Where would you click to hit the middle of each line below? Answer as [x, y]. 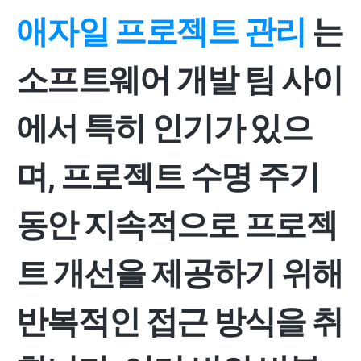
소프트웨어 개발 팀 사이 [180, 79]
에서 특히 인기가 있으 [164, 128]
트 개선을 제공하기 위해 [180, 273]
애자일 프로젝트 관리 [161, 31]
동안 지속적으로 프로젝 [176, 224]
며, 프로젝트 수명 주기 [168, 176]
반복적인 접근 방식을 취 [180, 321]
